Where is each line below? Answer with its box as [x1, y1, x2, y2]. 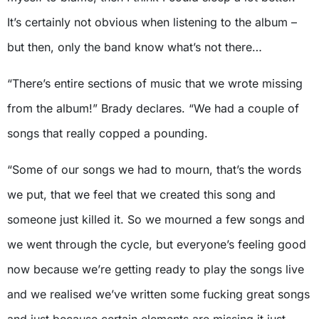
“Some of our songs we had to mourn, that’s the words [7, 162, 301, 177]
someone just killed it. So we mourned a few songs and [7, 211, 305, 226]
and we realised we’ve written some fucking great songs [7, 286, 310, 301]
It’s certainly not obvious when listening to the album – [7, 14, 297, 29]
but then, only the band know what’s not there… [7, 39, 262, 54]
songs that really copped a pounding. [7, 125, 208, 140]
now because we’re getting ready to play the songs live [7, 261, 304, 276]
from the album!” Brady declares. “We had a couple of [7, 100, 299, 115]
